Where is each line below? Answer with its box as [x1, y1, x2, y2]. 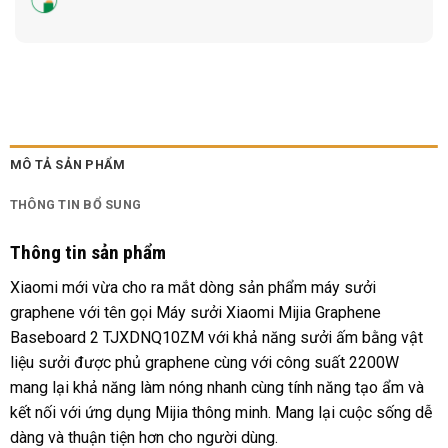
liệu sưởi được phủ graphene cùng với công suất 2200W [9, 352, 399, 372]
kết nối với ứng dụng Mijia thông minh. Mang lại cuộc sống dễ [9, 402, 432, 422]
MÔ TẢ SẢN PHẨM [9, 157, 126, 173]
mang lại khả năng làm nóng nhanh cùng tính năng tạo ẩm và [9, 377, 424, 397]
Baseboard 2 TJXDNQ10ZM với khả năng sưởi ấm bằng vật [9, 327, 423, 347]
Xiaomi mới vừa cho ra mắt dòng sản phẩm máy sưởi [9, 277, 376, 297]
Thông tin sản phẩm [9, 241, 166, 265]
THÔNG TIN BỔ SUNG [9, 197, 142, 213]
